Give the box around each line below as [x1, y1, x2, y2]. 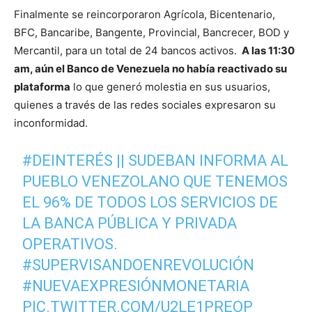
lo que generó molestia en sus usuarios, [70, 80, 270, 93]
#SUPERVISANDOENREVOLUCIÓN [22, 256, 255, 274]
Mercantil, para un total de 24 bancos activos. [14, 44, 240, 57]
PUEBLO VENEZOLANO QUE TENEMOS [22, 173, 288, 190]
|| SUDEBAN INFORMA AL [113, 152, 289, 169]
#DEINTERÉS [22, 152, 114, 169]
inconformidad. [14, 116, 88, 130]
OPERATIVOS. [22, 235, 118, 253]
